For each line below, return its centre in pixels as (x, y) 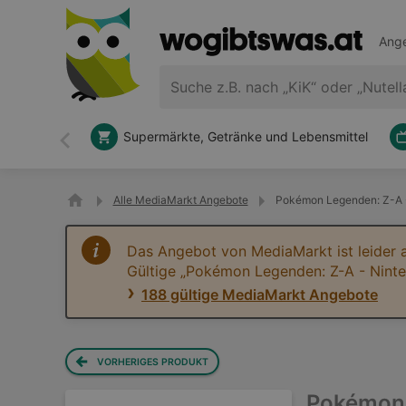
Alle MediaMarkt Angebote (180, 200)
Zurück (87, 148)
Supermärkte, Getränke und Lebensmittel (246, 136)
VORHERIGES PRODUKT (153, 362)
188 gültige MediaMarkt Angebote (260, 295)
